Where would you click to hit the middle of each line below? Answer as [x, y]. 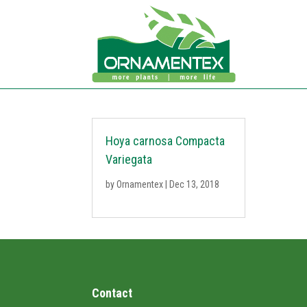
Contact [112, 293]
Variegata [129, 159]
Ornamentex [140, 184]
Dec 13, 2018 [195, 184]
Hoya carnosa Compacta [165, 141]
